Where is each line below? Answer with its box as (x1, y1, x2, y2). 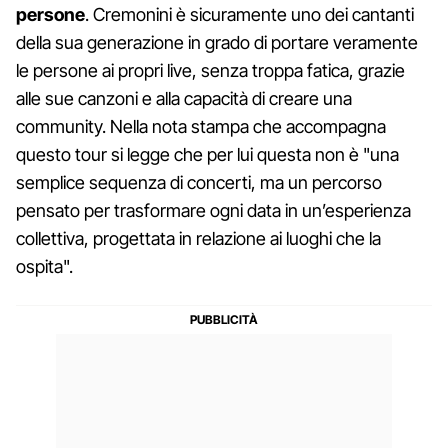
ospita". (16, 255, 73, 277)
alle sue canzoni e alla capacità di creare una (16, 87, 352, 109)
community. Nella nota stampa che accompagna (16, 115, 386, 137)
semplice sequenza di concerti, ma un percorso (16, 171, 382, 193)
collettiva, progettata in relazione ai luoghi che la (16, 227, 381, 249)
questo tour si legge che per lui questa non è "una (16, 143, 399, 165)
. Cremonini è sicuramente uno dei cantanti (85, 3, 414, 25)
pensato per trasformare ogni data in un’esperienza (16, 199, 411, 221)
